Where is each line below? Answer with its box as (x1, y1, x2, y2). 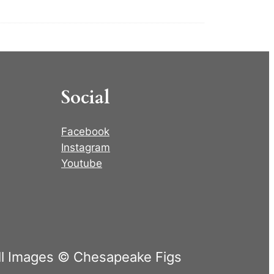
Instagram (61, 141, 110, 154)
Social (61, 85, 110, 110)
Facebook (61, 125, 109, 138)
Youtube (61, 157, 102, 170)
